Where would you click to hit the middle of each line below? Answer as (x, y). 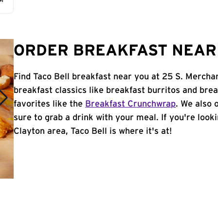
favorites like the (50, 104)
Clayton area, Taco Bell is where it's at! (93, 131)
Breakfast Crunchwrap (131, 104)
